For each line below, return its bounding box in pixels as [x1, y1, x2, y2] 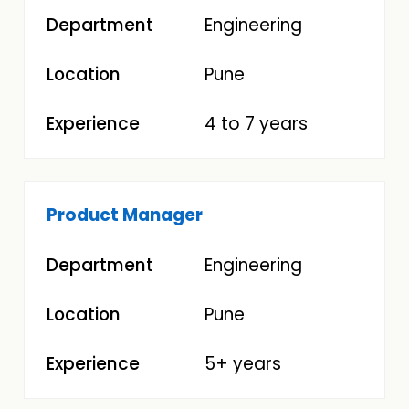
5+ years [204, 351, 281, 376]
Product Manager [47, 203, 204, 228]
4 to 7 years [204, 111, 308, 137]
